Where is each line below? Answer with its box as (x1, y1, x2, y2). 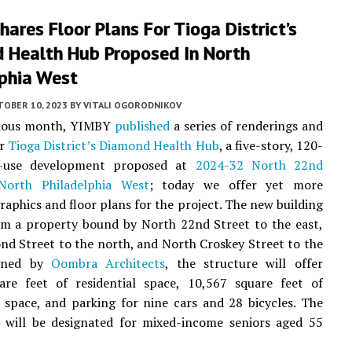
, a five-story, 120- (218, 137, 323, 154)
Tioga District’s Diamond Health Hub (8, 137, 219, 154)
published (114, 117, 170, 134)
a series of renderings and (169, 117, 323, 134)
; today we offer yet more (148, 176, 323, 193)
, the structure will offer (165, 255, 323, 272)
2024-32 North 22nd (195, 156, 323, 174)
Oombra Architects (51, 255, 166, 272)
